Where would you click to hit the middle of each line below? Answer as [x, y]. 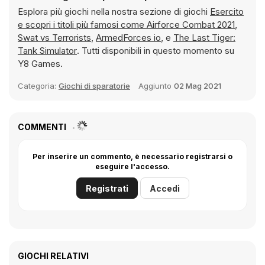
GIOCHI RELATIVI [53, 256]
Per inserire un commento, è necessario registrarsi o [132, 156]
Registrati [107, 188]
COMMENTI [43, 127]
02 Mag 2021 [198, 86]
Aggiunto [156, 86]
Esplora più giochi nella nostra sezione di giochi [114, 12]
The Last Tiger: [204, 38]
